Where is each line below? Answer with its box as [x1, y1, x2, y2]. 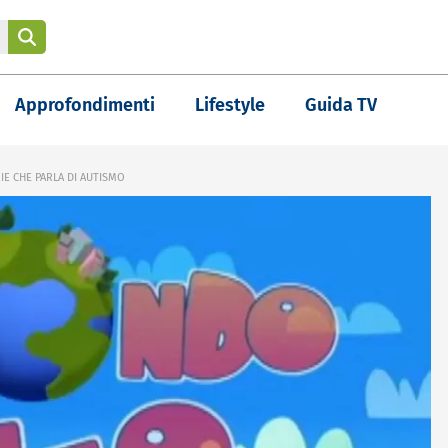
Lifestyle [195, 94, 265, 116]
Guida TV [305, 94, 377, 116]
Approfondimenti [15, 94, 155, 116]
